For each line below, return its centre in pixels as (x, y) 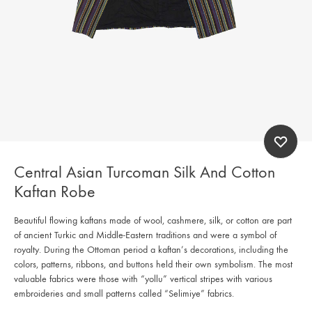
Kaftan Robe (55, 191)
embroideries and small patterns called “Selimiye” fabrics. (124, 293)
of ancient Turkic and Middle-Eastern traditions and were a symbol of (145, 235)
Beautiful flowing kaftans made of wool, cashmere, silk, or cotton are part (153, 220)
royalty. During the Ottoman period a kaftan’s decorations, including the (151, 249)
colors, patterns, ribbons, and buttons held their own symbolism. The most (153, 264)
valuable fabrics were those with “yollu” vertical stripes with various (143, 279)
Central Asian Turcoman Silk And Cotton (145, 172)
